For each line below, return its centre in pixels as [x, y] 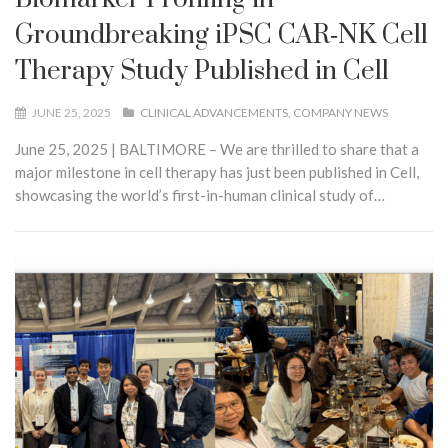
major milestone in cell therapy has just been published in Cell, [217, 171]
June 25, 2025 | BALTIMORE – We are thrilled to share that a [217, 148]
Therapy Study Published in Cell [202, 71]
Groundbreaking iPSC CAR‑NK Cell [221, 35]
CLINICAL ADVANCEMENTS [214, 112]
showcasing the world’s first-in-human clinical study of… [200, 194]
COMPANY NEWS [340, 112]
